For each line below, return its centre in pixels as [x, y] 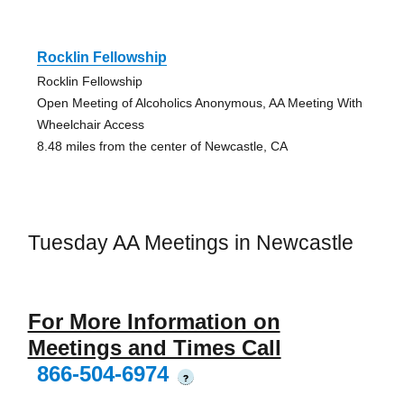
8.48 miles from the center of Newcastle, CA [162, 147]
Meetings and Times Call [154, 347]
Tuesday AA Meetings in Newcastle [190, 243]
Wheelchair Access [90, 125]
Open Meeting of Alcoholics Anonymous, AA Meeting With [199, 103]
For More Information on [154, 321]
